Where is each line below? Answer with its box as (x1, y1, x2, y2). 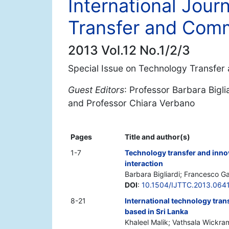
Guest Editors (68, 84, 124, 96)
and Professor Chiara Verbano (68, 98, 195, 109)
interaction (125, 159, 163, 168)
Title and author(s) (125, 132, 190, 142)
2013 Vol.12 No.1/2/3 (68, 42, 190, 58)
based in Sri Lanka (125, 207, 188, 216)
